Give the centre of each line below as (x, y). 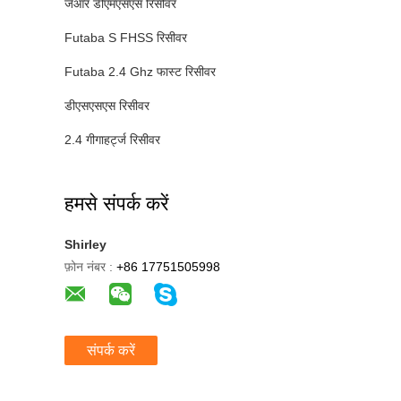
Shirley (85, 244)
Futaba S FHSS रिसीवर (126, 38)
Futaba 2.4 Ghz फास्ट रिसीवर (140, 72)
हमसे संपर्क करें (117, 204)
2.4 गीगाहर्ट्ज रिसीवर (112, 140)
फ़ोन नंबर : (89, 267)
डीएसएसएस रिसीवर (107, 106)
